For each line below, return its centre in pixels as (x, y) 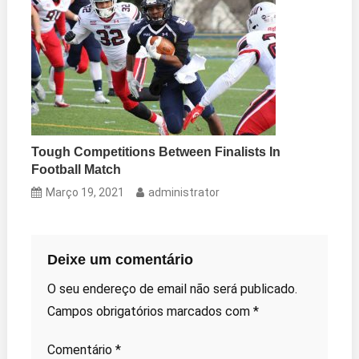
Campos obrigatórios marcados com (150, 311)
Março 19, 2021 (85, 192)
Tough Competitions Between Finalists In (156, 151)
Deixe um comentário (120, 259)
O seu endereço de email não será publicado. (172, 288)
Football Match (77, 169)
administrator (184, 192)
